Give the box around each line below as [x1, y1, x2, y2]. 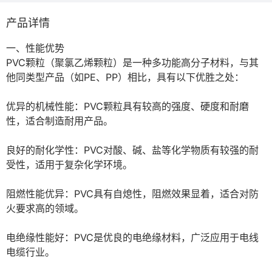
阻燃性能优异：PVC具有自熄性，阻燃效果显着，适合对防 [6, 187, 259, 200]
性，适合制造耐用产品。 [6, 114, 113, 127]
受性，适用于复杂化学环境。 [6, 158, 132, 171]
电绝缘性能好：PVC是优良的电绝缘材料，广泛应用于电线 [6, 231, 259, 243]
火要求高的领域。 [6, 202, 84, 214]
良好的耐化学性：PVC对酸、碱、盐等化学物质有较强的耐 [6, 143, 259, 156]
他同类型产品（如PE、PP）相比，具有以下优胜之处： [6, 70, 244, 83]
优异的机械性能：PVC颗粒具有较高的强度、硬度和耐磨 [6, 100, 249, 112]
